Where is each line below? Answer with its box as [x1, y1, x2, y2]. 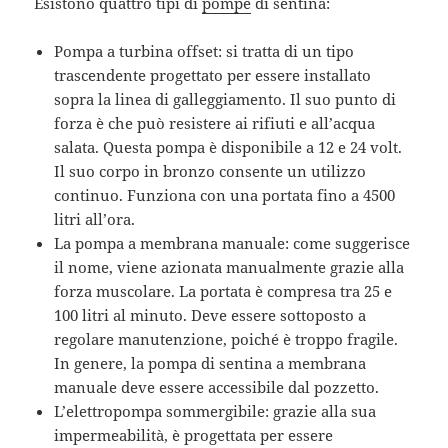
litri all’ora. [54, 208, 136, 229]
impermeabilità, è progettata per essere [54, 424, 334, 445]
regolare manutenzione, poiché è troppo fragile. [54, 328, 399, 349]
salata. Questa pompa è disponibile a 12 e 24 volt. [54, 136, 403, 157]
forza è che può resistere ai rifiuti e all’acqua [54, 112, 376, 133]
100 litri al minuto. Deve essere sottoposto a [54, 304, 367, 325]
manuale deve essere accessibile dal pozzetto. [54, 376, 380, 397]
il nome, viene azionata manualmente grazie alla [54, 256, 405, 277]
